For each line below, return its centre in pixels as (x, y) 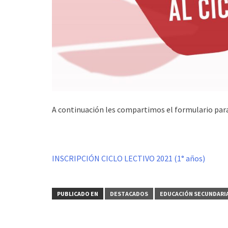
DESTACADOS (129, 193)
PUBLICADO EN (78, 193)
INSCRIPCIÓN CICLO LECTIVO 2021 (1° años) (129, 158)
